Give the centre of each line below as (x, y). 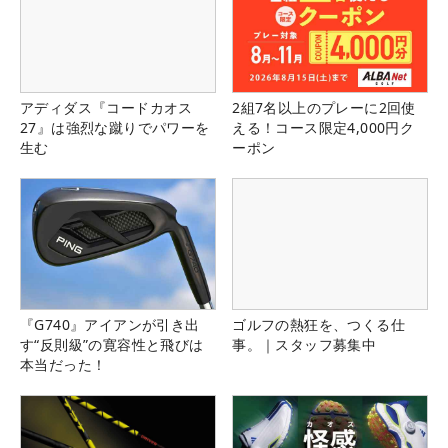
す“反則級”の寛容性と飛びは (112, 344)
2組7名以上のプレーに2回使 (324, 108)
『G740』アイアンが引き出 (110, 324)
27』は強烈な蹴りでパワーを (115, 128)
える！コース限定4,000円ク (323, 128)
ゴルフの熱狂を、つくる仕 (318, 324)
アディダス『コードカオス (106, 108)
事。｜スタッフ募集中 (304, 344)
